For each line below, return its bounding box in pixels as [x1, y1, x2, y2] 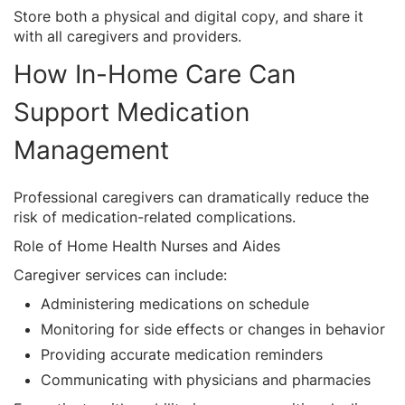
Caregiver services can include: [14, 265, 227, 284]
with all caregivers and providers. [14, 26, 241, 45]
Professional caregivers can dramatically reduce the [14, 187, 369, 206]
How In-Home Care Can [14, 58, 296, 89]
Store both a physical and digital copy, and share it [14, 6, 363, 25]
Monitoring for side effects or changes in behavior [41, 319, 385, 338]
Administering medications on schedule [41, 294, 309, 313]
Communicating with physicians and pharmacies [41, 370, 371, 389]
